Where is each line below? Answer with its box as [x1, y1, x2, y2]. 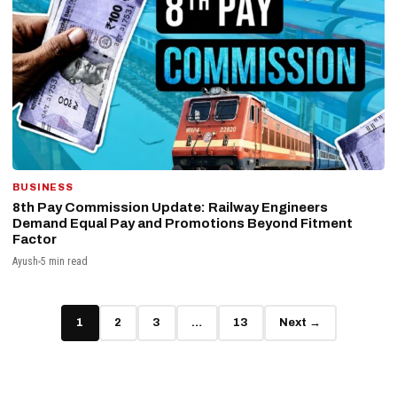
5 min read [41, 254, 88, 268]
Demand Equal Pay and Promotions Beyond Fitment [12, 215, 353, 230]
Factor [12, 231, 57, 246]
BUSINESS [12, 181, 74, 192]
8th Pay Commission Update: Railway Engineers [12, 199, 328, 214]
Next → [279, 316, 321, 330]
